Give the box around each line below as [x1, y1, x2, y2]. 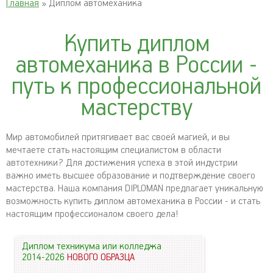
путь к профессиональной [12, 73, 261, 101]
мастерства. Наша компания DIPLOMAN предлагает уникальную [6, 183, 263, 194]
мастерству [80, 94, 193, 122]
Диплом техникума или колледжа [22, 241, 161, 252]
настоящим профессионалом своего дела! [6, 208, 178, 220]
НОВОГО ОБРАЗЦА [67, 252, 135, 263]
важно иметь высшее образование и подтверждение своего [6, 170, 255, 182]
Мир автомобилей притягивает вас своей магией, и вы [6, 132, 230, 143]
